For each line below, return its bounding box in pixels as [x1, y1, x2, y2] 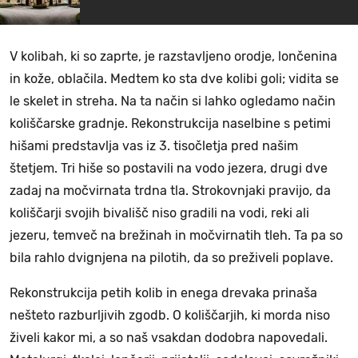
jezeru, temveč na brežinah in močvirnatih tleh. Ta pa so [10, 227, 343, 243]
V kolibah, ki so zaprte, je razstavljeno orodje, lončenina [10, 48, 337, 64]
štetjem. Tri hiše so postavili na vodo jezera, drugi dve [10, 160, 328, 176]
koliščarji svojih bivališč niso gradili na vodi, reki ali [10, 205, 309, 221]
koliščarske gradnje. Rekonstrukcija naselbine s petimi [10, 115, 331, 131]
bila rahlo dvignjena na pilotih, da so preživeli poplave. [10, 249, 333, 265]
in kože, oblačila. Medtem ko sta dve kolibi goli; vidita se [10, 70, 339, 86]
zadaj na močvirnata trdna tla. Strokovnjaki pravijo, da [10, 182, 331, 198]
